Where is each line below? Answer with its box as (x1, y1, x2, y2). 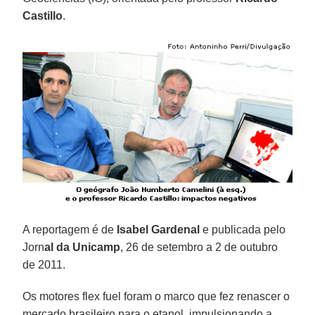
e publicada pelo (200, 224, 286, 236)
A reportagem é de (22, 224, 117, 236)
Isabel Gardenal (117, 224, 200, 236)
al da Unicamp (44, 241, 121, 254)
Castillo (22, 9, 63, 22)
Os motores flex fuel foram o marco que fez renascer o (22, 290, 290, 303)
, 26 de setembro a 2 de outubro (120, 241, 278, 254)
